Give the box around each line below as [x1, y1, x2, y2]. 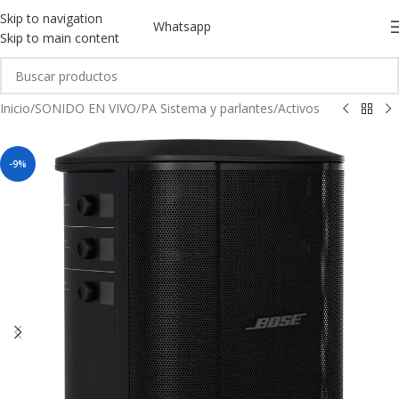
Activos [278, 100, 320, 117]
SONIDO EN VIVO [35, 100, 136, 117]
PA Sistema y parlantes [141, 100, 273, 117]
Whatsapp [152, 17, 211, 35]
